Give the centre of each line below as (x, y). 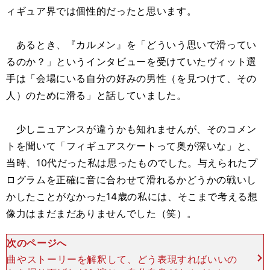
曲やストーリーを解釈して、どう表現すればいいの (122, 259)
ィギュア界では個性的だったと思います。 (102, 11)
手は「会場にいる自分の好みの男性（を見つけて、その (132, 78)
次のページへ (37, 243)
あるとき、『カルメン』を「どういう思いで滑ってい (131, 45)
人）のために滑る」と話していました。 (96, 95)
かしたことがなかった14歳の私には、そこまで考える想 (132, 196)
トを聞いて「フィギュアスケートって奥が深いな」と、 (132, 146)
